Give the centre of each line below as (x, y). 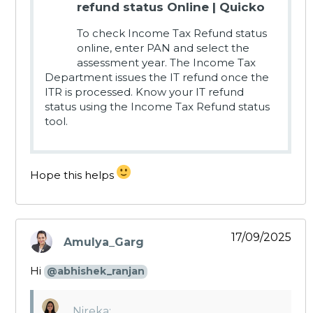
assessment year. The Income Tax (166, 63)
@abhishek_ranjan (96, 271)
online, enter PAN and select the (163, 48)
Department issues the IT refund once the (157, 78)
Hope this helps (73, 175)
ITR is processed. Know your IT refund (144, 92)
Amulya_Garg (104, 242)
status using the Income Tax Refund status (157, 107)
